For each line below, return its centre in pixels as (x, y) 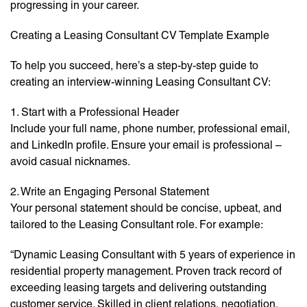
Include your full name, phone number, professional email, (150, 129)
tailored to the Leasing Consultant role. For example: (137, 225)
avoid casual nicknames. (70, 162)
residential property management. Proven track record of (146, 271)
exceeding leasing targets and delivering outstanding (138, 288)
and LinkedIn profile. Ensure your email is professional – (146, 145)
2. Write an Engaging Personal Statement (110, 192)
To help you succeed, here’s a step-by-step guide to (134, 66)
